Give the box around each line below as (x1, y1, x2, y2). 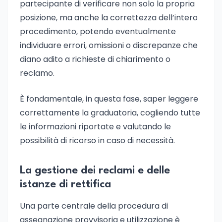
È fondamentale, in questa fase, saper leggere (20, 93, 198, 105)
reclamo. (20, 67, 55, 79)
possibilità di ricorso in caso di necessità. (20, 135, 175, 146)
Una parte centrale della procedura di (20, 200, 168, 212)
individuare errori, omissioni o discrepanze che (20, 40, 198, 51)
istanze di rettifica (20, 179, 111, 190)
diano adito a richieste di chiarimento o (20, 54, 170, 65)
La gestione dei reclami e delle (20, 165, 170, 176)
